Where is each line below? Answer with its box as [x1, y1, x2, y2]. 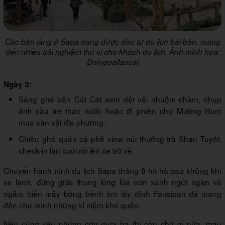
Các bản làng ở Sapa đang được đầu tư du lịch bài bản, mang [5, 36, 220, 47]
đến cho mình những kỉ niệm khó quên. [4, 199, 141, 211]
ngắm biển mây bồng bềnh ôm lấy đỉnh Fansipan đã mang [4, 188, 221, 199]
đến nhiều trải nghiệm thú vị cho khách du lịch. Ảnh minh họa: [5, 46, 220, 57]
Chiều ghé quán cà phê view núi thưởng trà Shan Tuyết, [19, 133, 221, 145]
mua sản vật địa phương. [19, 117, 105, 128]
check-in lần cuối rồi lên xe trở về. [19, 145, 134, 156]
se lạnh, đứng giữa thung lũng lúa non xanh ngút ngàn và [4, 176, 221, 188]
